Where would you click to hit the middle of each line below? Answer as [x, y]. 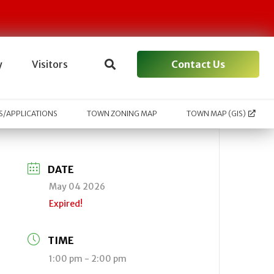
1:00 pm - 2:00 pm [88, 259]
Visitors [50, 64]
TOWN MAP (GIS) [217, 114]
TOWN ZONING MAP [122, 114]
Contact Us [198, 64]
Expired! [66, 204]
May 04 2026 [77, 187]
